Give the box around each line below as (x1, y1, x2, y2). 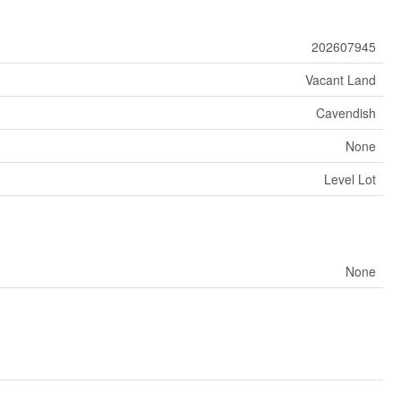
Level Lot (323, 170, 376, 189)
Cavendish (315, 104, 376, 123)
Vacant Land (304, 71, 376, 90)
